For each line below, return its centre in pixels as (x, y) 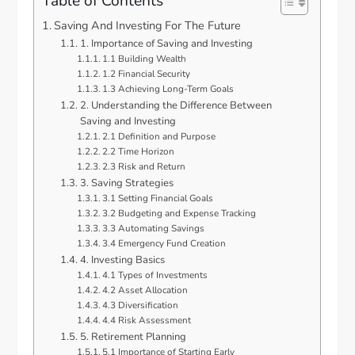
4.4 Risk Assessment (147, 321)
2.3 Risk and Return (144, 167)
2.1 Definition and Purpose (159, 137)
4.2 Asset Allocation (145, 290)
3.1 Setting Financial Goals (158, 198)
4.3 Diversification (141, 305)
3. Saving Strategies (126, 183)
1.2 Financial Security (147, 74)
